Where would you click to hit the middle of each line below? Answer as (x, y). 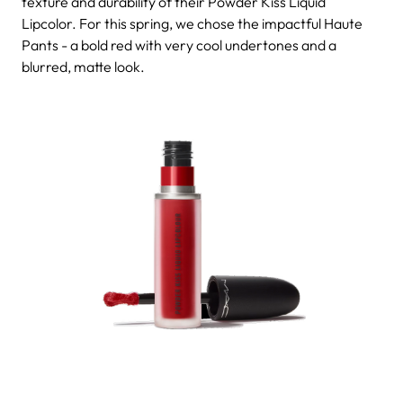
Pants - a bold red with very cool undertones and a (179, 45)
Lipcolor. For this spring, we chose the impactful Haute (192, 23)
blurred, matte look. (83, 66)
